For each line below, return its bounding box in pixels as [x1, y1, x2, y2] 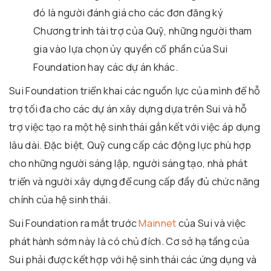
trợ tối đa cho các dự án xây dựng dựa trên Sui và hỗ [9, 102, 247, 116]
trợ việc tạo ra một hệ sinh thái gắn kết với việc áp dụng [9, 120, 261, 134]
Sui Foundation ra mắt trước [9, 216, 139, 230]
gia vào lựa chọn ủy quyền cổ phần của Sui [33, 42, 228, 56]
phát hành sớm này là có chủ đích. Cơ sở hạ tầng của [9, 234, 250, 248]
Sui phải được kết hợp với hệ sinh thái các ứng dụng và [9, 252, 257, 266]
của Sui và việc [176, 216, 246, 230]
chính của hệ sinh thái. [9, 192, 111, 206]
